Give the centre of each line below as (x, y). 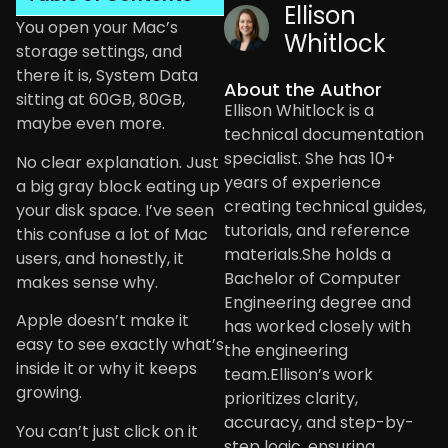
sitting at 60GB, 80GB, (100, 100)
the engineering (286, 351)
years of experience (302, 183)
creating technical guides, (325, 207)
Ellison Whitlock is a (299, 111)
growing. (49, 393)
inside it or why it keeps (106, 369)
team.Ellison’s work (298, 375)
